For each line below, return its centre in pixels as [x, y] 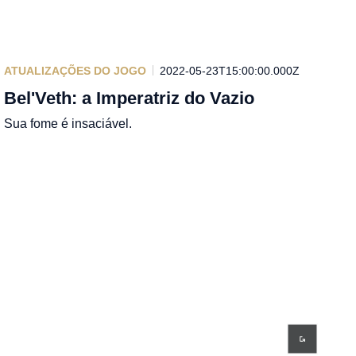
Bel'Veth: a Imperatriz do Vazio [130, 98]
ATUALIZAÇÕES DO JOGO [75, 70]
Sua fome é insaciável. [68, 123]
